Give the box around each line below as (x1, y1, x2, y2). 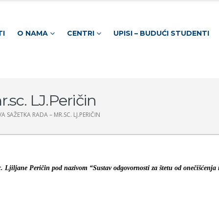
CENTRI (66, 28, 94, 38)
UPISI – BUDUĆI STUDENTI (113, 28, 209, 38)
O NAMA (17, 28, 48, 38)
